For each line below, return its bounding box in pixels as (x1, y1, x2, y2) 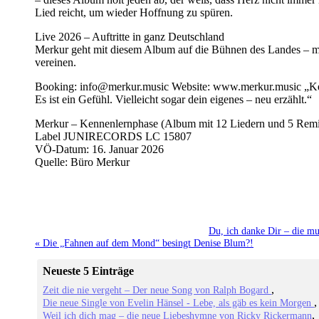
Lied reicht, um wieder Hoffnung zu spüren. (35, 6, 236, 19)
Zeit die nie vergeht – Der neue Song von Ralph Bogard (43, 284, 272, 296)
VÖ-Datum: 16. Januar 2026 (35, 142, 164, 155)
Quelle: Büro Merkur (35, 155, 130, 168)
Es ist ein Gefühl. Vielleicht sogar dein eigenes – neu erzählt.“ (35, 93, 312, 105)
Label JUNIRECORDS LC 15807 (35, 130, 192, 142)
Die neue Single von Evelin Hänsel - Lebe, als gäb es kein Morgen (43, 297, 315, 309)
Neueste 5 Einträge (43, 265, 135, 278)
